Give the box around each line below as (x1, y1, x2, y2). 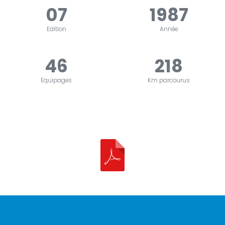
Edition (46, 25, 66, 34)
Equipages (41, 76, 72, 85)
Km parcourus (148, 76, 190, 85)
